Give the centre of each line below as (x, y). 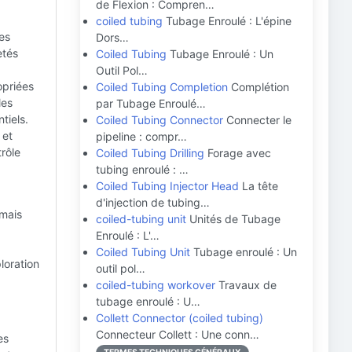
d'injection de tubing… (153, 202)
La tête (258, 186)
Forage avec (238, 153)
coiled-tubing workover (156, 285)
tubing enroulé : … (142, 169)
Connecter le (257, 120)
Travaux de (246, 285)
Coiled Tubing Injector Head (167, 186)
